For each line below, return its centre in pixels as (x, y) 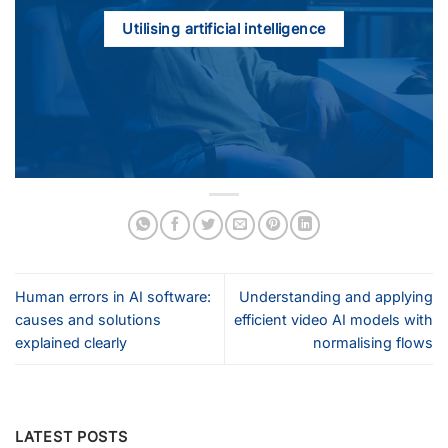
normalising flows (373, 342)
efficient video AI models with (333, 319)
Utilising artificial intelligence (224, 28)
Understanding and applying (336, 296)
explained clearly (71, 342)
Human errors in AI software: (113, 296)
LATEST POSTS (71, 436)
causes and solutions (88, 319)
